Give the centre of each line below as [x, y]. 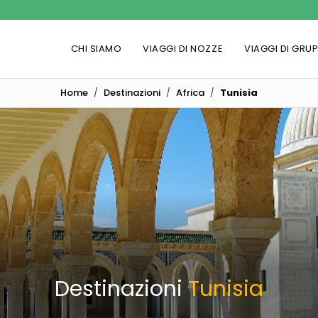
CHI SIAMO [96, 49]
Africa [190, 93]
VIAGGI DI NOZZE [183, 49]
